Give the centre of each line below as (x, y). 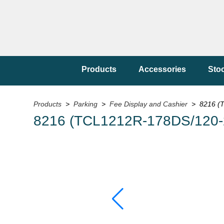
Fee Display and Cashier (150, 104)
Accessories (162, 69)
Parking (86, 104)
